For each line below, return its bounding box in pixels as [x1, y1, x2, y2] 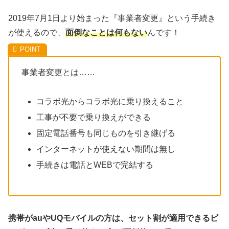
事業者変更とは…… [21, 67, 95, 77]
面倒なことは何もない [65, 28, 147, 37]
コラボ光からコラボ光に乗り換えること [36, 97, 184, 106]
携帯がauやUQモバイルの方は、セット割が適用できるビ [8, 214, 218, 223]
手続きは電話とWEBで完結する [36, 161, 154, 170]
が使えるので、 [8, 28, 65, 37]
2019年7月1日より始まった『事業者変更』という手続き [8, 13, 216, 22]
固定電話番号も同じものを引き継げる [36, 129, 176, 138]
